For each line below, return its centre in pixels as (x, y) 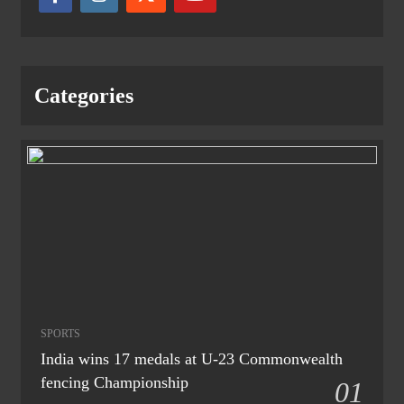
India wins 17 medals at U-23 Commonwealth (192, 359)
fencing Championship (115, 383)
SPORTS (60, 334)
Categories (84, 96)
